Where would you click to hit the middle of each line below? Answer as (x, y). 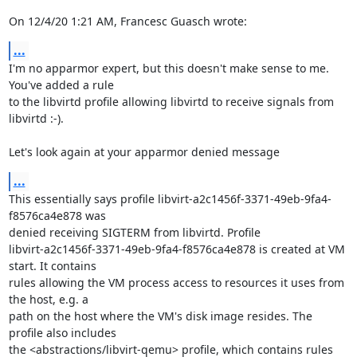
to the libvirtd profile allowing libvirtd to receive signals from (171, 102)
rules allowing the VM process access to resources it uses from (176, 282)
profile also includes (64, 333)
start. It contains (54, 266)
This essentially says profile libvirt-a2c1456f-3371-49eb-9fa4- (170, 199)
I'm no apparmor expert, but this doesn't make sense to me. (169, 68)
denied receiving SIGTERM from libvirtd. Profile (136, 232)
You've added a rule (63, 85)
